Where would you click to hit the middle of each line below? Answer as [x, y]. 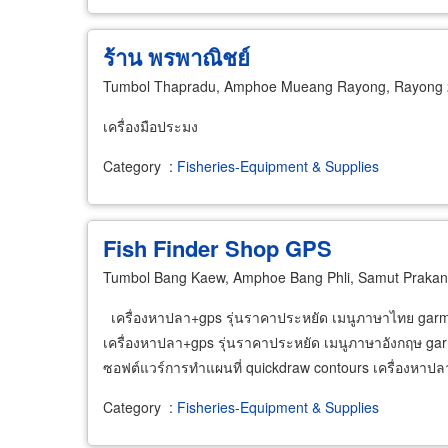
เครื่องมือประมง [150, 125]
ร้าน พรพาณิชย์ [176, 56]
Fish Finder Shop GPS [217, 247]
